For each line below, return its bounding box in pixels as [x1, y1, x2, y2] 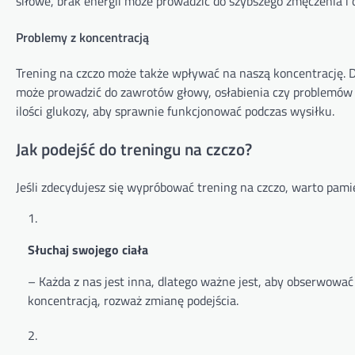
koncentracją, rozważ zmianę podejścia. [28, 291, 239, 311]
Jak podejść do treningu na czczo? [16, 136, 252, 162]
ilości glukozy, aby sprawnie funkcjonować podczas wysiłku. [16, 101, 334, 120]
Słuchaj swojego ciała [28, 240, 148, 260]
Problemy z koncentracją [16, 27, 149, 47]
